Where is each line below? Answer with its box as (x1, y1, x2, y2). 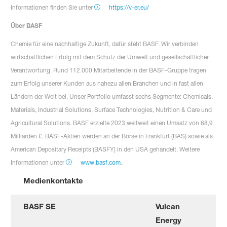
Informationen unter (11, 158, 66, 166)
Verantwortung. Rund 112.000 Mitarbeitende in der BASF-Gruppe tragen (11, 66, 207, 74)
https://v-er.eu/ (108, 3, 149, 11)
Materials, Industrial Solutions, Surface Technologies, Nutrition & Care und (11, 105, 212, 113)
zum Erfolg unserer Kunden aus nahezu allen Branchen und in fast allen (11, 79, 204, 87)
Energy (156, 215, 182, 224)
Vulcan (156, 201, 180, 211)
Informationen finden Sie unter (11, 3, 95, 11)
